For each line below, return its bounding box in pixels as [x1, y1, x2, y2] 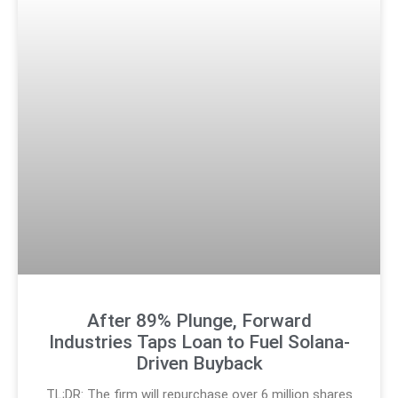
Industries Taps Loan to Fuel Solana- [48, 330, 350, 353]
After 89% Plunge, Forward [86, 309, 312, 331]
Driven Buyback [135, 352, 263, 374]
